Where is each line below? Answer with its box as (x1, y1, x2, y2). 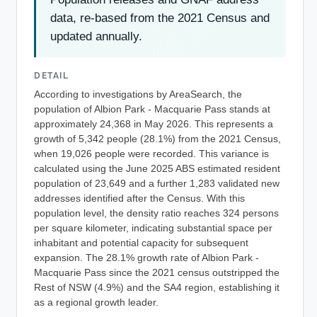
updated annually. (50, 29, 142, 43)
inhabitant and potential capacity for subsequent (34, 237, 248, 248)
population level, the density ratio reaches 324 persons (34, 207, 279, 219)
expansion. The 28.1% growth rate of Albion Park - (34, 252, 259, 263)
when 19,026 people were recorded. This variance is (34, 148, 269, 159)
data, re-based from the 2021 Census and (50, 11, 270, 25)
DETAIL (34, 70, 69, 81)
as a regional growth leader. (34, 296, 158, 308)
